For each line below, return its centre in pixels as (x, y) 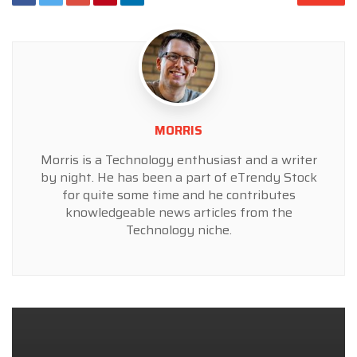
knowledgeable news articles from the (178, 212)
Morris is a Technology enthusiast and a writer (178, 159)
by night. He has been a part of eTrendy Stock (178, 177)
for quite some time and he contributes (178, 194)
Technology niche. (178, 229)
